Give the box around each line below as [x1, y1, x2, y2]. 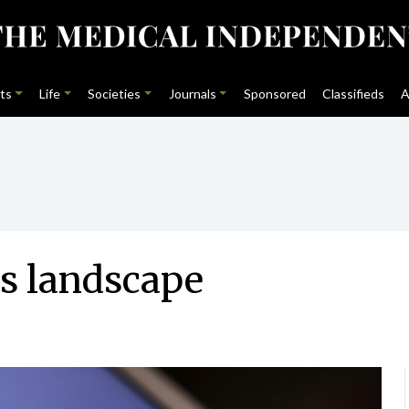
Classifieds [322, 86, 385, 101]
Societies [88, 86, 142, 101]
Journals [168, 86, 216, 101]
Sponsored [243, 86, 306, 101]
